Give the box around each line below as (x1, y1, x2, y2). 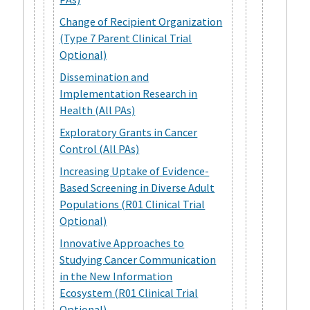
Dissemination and (60, 69, 149, 84)
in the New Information (60, 269, 173, 284)
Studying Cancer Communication (60, 253, 217, 267)
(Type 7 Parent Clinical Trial (60, 30, 192, 45)
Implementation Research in (60, 86, 198, 100)
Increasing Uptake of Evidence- (60, 164, 210, 179)
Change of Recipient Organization (60, 14, 223, 28)
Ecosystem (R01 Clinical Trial (60, 286, 199, 300)
